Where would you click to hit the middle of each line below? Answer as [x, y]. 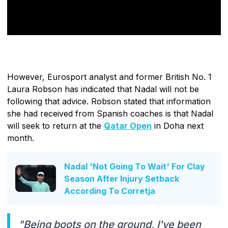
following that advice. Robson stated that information [109, 101]
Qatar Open [128, 125]
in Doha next [178, 125]
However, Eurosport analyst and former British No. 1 [109, 77]
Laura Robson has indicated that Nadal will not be [103, 89]
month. [21, 138]
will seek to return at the [55, 125]
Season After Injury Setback [122, 178]
